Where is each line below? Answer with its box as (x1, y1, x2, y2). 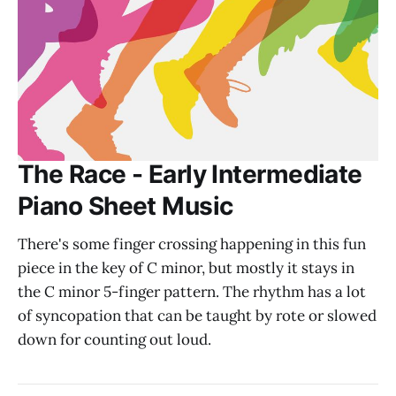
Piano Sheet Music (18, 191, 233, 222)
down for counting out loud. (18, 330, 211, 350)
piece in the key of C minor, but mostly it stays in (18, 258, 354, 278)
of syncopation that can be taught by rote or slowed (18, 306, 377, 326)
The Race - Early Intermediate (18, 159, 362, 190)
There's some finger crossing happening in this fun (18, 234, 366, 255)
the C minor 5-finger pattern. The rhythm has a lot (18, 282, 366, 302)
